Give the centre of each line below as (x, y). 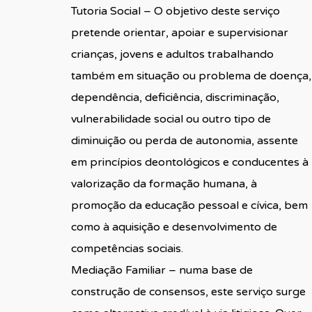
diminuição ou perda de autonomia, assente (184, 140)
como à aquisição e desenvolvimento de (174, 227)
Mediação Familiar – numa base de (162, 270)
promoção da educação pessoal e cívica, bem (189, 205)
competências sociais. (127, 248)
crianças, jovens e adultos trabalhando (172, 54)
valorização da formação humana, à (164, 184)
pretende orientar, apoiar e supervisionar (179, 32)
